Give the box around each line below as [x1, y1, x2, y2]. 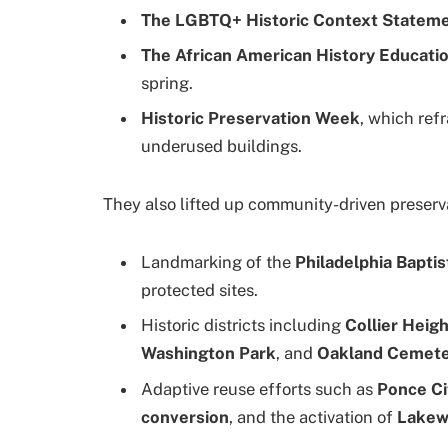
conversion [141, 406, 229, 427]
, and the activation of [229, 406, 397, 427]
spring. [141, 72, 193, 93]
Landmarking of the [141, 252, 295, 272]
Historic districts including [141, 315, 345, 336]
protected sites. [141, 280, 258, 300]
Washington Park [141, 343, 276, 364]
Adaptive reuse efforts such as [141, 378, 377, 399]
